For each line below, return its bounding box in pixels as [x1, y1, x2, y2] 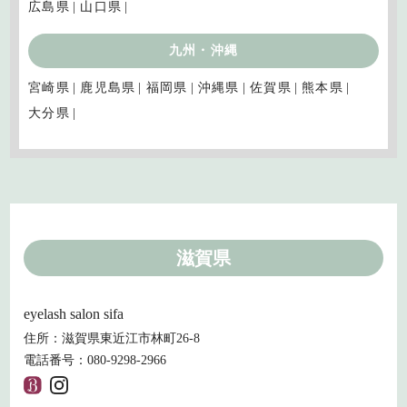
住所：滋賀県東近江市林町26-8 [24, 332, 201, 345]
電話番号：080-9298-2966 [24, 353, 167, 367]
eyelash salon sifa [24, 306, 124, 322]
